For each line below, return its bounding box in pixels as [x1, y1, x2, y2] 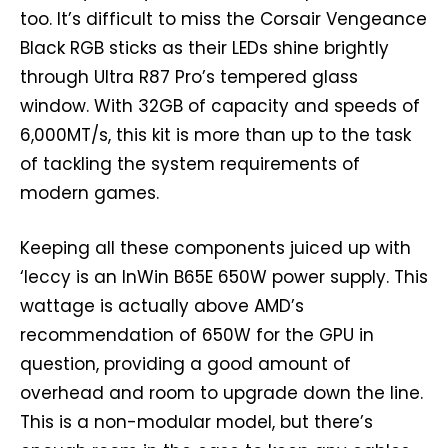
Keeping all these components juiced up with [20, 236, 411, 261]
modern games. [20, 181, 159, 206]
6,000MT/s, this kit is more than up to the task [20, 123, 411, 148]
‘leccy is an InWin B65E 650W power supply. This [20, 265, 428, 290]
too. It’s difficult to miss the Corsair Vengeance [20, 7, 427, 32]
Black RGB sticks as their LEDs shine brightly [20, 36, 389, 61]
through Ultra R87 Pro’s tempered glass [20, 65, 358, 90]
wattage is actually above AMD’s [20, 294, 304, 319]
